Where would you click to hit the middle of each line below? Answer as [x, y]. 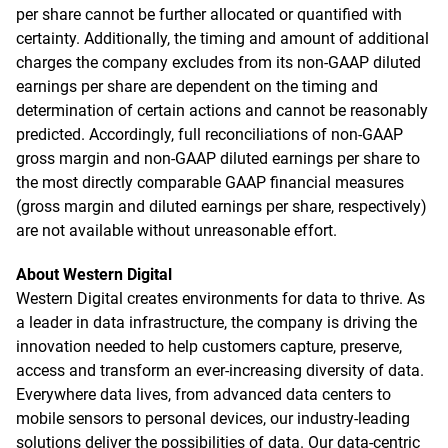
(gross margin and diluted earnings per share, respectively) [221, 206]
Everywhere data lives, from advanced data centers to [203, 394]
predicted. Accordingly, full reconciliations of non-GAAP [209, 134]
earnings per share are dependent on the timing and [197, 86]
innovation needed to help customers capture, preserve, [209, 346]
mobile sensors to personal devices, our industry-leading [213, 418]
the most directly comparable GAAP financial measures [210, 182]
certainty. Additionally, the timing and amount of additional [222, 38]
